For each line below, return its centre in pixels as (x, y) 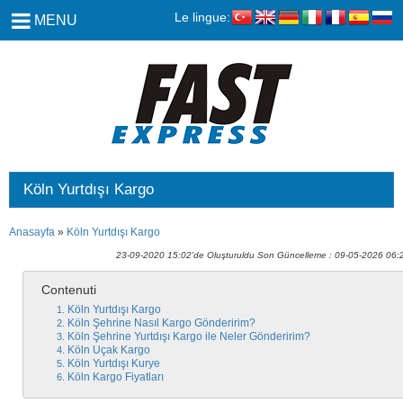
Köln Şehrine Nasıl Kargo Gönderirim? (161, 323)
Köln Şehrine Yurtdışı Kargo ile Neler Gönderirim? (189, 336)
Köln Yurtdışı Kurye (114, 363)
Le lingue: (202, 17)
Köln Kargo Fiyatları (116, 377)
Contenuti (69, 290)
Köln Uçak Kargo (109, 350)
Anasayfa (32, 232)
